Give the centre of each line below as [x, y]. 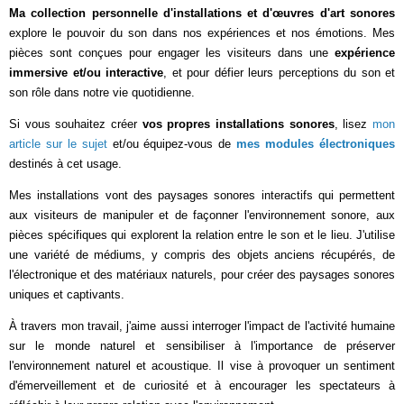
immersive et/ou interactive [86, 73]
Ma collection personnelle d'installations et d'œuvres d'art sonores [202, 13]
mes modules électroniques [316, 144]
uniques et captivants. [67, 294]
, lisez [353, 124]
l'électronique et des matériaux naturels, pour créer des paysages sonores [202, 275]
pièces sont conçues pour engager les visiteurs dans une [172, 53]
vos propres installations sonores [238, 124]
